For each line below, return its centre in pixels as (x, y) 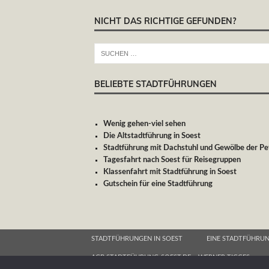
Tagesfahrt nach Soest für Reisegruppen (172, 160)
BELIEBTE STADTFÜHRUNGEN (156, 84)
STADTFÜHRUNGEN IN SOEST (137, 238)
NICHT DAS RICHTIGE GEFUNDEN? (165, 21)
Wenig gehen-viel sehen (144, 124)
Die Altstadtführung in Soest (152, 136)
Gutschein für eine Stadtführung (158, 184)
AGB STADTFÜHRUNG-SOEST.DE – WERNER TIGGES (171, 257)
